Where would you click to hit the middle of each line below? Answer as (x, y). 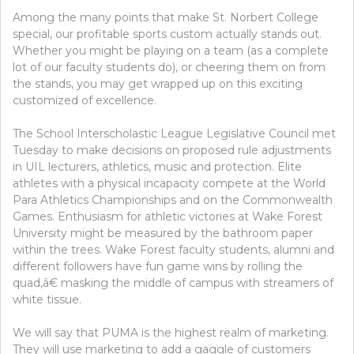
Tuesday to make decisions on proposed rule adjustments (172, 150)
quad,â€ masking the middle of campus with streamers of (173, 282)
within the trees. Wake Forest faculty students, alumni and (173, 249)
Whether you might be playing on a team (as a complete (171, 50)
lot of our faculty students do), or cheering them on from (169, 67)
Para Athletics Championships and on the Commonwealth (173, 200)
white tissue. (47, 299)
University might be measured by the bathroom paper (163, 233)
